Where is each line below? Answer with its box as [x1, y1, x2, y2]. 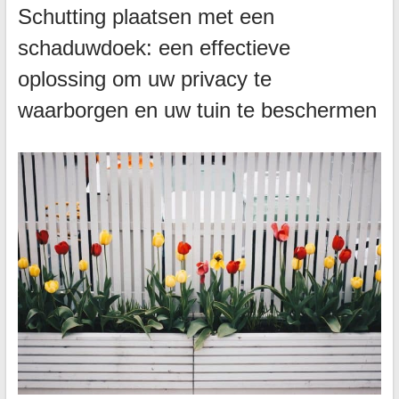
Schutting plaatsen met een [17, 4, 274, 28]
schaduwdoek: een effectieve [17, 35, 290, 60]
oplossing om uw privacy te [17, 66, 272, 91]
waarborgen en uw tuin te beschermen [17, 97, 377, 122]
